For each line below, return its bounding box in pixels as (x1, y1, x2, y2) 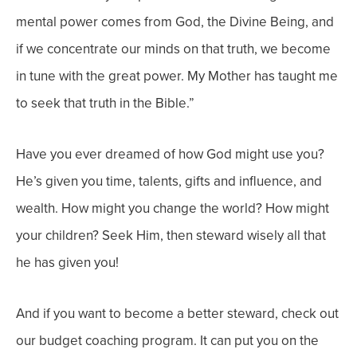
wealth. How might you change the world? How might (16, 198, 329, 218)
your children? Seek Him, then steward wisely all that (16, 226, 326, 245)
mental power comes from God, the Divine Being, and (16, 12, 334, 32)
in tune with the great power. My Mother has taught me (16, 66, 338, 86)
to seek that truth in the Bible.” (16, 93, 194, 113)
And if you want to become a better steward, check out (16, 304, 339, 324)
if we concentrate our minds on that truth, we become (16, 39, 331, 59)
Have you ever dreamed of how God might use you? (16, 144, 324, 164)
